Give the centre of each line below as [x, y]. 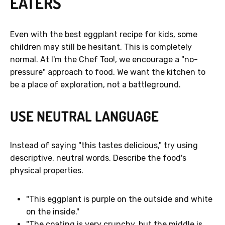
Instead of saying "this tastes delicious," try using [104, 146]
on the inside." [53, 212]
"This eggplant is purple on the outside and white [119, 199]
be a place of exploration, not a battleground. [95, 85]
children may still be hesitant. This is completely [101, 47]
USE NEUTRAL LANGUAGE [84, 116]
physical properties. [47, 171]
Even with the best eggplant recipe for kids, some [104, 35]
